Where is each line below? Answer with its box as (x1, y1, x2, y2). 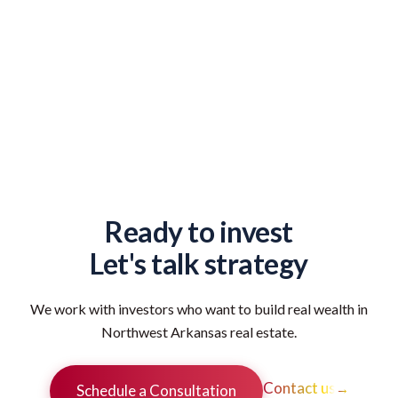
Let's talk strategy (90, 245, 308, 281)
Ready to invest (105, 213, 293, 249)
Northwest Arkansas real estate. (101, 322, 297, 340)
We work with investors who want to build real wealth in (30, 299, 368, 317)
